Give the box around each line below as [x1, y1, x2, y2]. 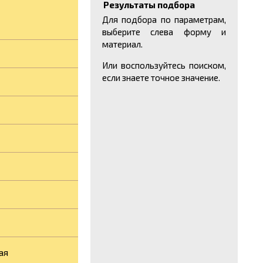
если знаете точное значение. [102, 72, 220, 83]
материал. [102, 39, 143, 49]
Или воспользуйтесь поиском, [102, 60, 227, 70]
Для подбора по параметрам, [102, 14, 227, 25]
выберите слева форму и [102, 26, 227, 37]
